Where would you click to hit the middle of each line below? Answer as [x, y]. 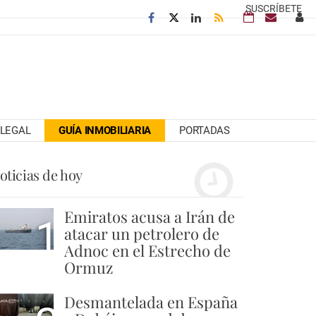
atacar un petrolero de [142, 233]
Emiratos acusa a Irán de [150, 217]
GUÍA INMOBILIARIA [105, 130]
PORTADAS [205, 130]
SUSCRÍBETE [274, 8]
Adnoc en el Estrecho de [147, 250]
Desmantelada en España [151, 302]
